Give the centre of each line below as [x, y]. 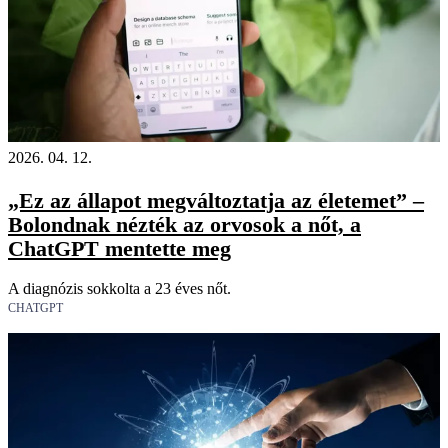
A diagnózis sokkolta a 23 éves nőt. [119, 288]
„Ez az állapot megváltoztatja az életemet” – [216, 200]
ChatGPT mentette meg [119, 248]
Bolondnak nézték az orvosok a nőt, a [184, 224]
